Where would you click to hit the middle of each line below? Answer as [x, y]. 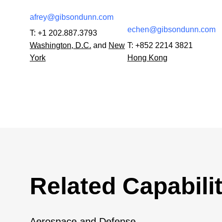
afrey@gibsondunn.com [72, 17]
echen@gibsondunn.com [171, 29]
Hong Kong [147, 57]
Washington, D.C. [60, 45]
